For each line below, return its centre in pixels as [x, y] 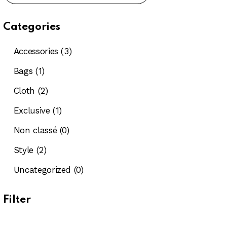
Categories [32, 27]
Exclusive [32, 110]
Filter [17, 200]
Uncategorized [42, 169]
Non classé [35, 130]
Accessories [36, 51]
